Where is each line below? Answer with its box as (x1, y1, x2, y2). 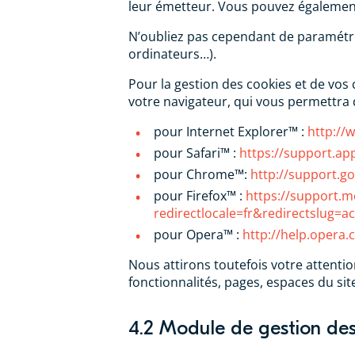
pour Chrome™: (154, 166, 250, 183)
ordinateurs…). (128, 45, 216, 63)
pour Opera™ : (154, 226, 242, 243)
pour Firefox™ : (154, 187, 246, 204)
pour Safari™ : (154, 144, 239, 162)
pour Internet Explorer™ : (154, 123, 307, 140)
